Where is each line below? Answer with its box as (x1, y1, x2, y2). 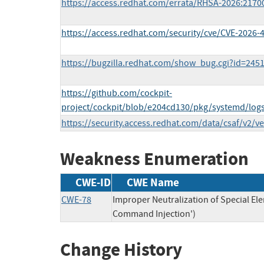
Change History (60, 237, 182, 262)
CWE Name (127, 174, 179, 190)
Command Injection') (113, 207, 196, 220)
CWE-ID (75, 174, 111, 190)
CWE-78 (61, 193, 91, 206)
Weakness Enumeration (60, 147, 249, 171)
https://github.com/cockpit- (61, 87, 172, 100)
